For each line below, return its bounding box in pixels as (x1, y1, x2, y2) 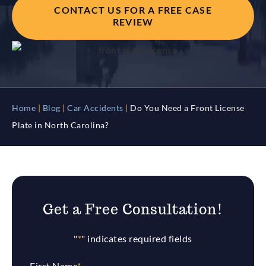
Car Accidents (67, 103, 123, 113)
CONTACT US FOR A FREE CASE (54, 4, 212, 15)
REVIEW (112, 15, 154, 27)
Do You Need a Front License (130, 103, 245, 113)
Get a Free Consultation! (43, 201, 223, 218)
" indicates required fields (81, 233, 192, 245)
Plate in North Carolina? (12, 121, 109, 131)
